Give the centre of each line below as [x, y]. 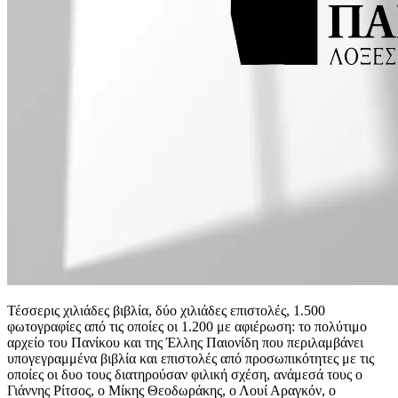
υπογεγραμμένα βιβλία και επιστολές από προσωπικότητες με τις [191, 358]
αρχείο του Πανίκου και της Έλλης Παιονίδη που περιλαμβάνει [185, 342]
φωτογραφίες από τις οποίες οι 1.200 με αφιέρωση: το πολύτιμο [187, 326]
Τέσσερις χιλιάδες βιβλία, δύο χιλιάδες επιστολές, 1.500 [166, 310]
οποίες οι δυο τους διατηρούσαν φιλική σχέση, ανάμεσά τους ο [185, 374]
